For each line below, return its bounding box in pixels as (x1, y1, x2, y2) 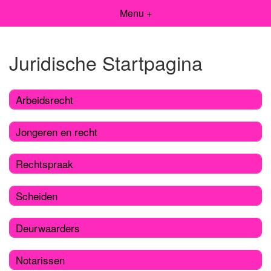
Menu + (119, 6, 152, 20)
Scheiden (16, 188, 57, 203)
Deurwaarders (16, 220, 80, 235)
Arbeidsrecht (16, 91, 73, 107)
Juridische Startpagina (9, 48, 203, 77)
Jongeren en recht (16, 123, 97, 139)
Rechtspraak (16, 155, 73, 171)
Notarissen (16, 252, 65, 267)
